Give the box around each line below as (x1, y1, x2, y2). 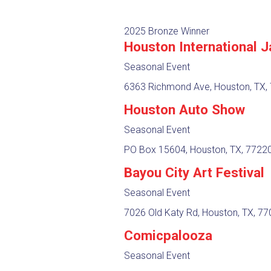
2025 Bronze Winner (123, 25, 209, 37)
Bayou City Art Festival (123, 164, 264, 180)
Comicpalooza (123, 227, 212, 243)
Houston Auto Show (123, 101, 245, 117)
